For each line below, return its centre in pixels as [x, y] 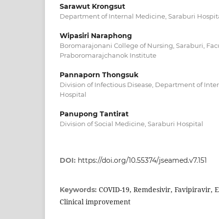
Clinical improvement [95, 201]
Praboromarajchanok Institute [108, 55]
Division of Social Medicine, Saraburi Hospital [131, 123]
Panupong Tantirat [94, 114]
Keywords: [79, 189]
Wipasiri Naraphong [96, 35]
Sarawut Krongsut [92, 6]
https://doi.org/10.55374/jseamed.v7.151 [142, 160]
